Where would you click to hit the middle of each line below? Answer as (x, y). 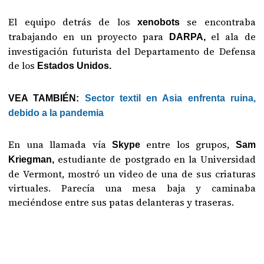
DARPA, (184, 37)
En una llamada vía (60, 145)
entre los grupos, (191, 145)
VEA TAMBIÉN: (47, 98)
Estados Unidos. (75, 66)
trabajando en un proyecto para (86, 37)
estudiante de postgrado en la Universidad (157, 159)
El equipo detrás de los (73, 22)
